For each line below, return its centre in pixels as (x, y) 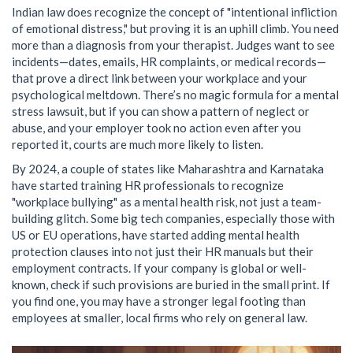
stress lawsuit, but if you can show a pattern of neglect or (161, 111)
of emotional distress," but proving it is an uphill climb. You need (175, 28)
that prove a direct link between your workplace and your (160, 78)
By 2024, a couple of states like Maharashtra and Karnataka (168, 168)
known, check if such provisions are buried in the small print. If (171, 284)
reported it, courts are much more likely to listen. (137, 144)
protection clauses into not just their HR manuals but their (163, 251)
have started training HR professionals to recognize (148, 185)
